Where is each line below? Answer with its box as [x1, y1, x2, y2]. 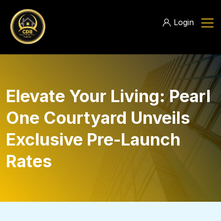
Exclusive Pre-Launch [6, 129, 181, 149]
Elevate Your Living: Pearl [6, 86, 211, 106]
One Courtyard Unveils [6, 108, 190, 128]
